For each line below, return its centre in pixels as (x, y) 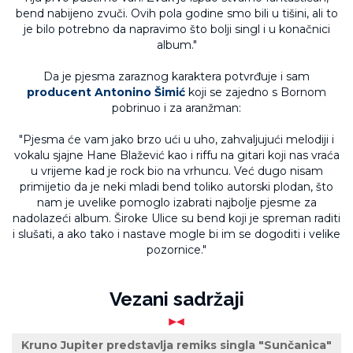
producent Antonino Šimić (108, 92)
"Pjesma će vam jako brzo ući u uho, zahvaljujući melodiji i (176, 139)
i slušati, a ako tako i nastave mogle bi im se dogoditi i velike (176, 234)
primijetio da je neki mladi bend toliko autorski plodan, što (176, 187)
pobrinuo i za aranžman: (176, 108)
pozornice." (176, 250)
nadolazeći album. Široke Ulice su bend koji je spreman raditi (176, 218)
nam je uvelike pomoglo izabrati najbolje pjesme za (176, 203)
